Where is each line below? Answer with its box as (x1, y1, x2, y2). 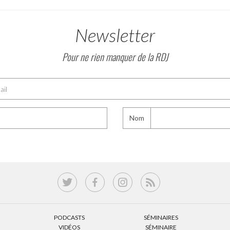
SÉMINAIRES (143, 214, 178, 221)
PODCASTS (53, 214, 85, 221)
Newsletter (75, 24, 155, 46)
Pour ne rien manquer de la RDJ (62, 49, 168, 64)
